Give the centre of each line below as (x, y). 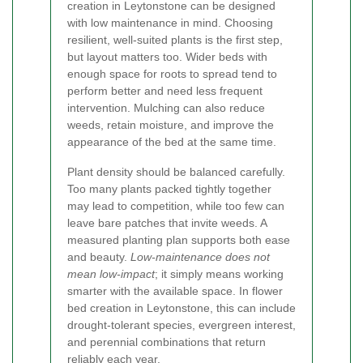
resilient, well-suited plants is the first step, (175, 39)
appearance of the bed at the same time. (172, 141)
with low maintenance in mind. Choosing (170, 22)
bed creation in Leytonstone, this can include (181, 307)
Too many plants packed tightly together (169, 188)
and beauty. (99, 256)
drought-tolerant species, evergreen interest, (181, 325)
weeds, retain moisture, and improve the (171, 124)
